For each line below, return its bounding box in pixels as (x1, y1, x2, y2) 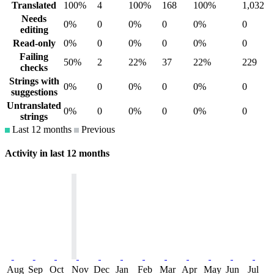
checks (20, 62, 48, 73)
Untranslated (7, 100, 61, 111)
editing (20, 24, 48, 35)
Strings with (9, 75, 59, 86)
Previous (79, 124, 115, 135)
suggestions (10, 86, 57, 97)
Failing (20, 51, 48, 62)
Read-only (12, 37, 56, 48)
